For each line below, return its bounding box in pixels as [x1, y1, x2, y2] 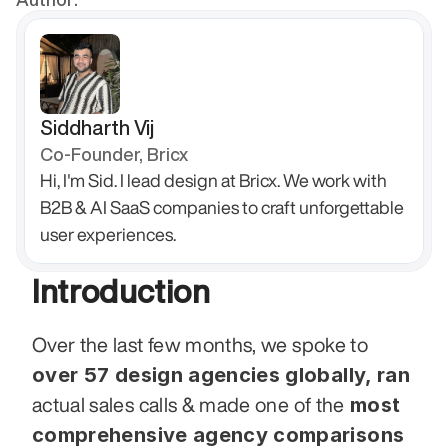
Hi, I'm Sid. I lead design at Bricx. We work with [40, 171, 387, 189]
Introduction [32, 275, 211, 307]
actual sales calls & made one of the [32, 394, 345, 415]
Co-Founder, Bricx [40, 145, 188, 163]
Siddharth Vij [40, 117, 154, 138]
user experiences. [40, 225, 176, 243]
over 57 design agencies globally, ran [32, 363, 410, 387]
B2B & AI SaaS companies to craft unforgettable [40, 198, 404, 216]
